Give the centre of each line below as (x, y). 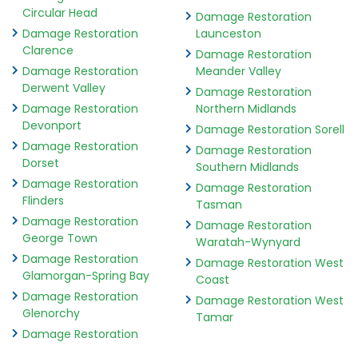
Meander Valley (238, 72)
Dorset (41, 163)
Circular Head (60, 13)
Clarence (48, 51)
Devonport (52, 126)
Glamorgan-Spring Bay (86, 276)
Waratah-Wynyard (248, 243)
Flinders (43, 201)
